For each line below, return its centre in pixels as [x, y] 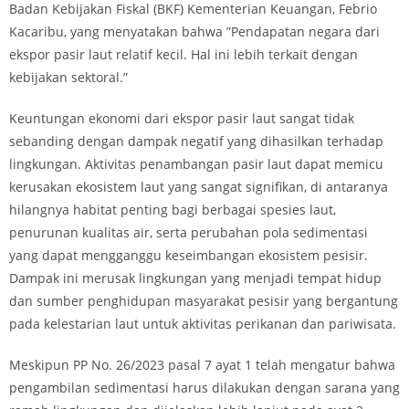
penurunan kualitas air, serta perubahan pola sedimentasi [189, 232]
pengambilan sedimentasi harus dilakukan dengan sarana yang [204, 388]
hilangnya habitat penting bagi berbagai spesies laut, [173, 210]
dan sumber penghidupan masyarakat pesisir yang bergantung [204, 301]
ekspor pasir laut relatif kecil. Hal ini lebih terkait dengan [184, 54]
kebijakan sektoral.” [68, 77]
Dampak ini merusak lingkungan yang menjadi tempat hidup [195, 278]
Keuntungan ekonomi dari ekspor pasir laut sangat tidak [182, 118]
